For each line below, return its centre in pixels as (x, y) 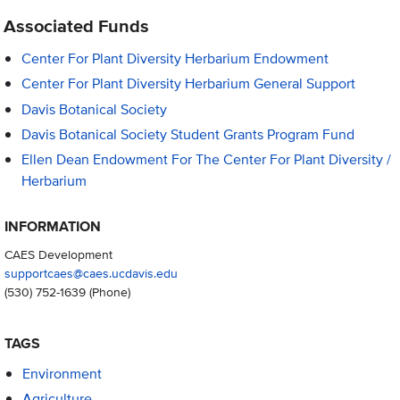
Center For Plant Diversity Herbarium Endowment (175, 59)
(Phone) (108, 292)
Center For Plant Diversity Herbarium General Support (189, 84)
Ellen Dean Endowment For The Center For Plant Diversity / (207, 159)
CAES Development (58, 254)
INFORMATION (52, 227)
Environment (62, 373)
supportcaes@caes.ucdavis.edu (91, 273)
